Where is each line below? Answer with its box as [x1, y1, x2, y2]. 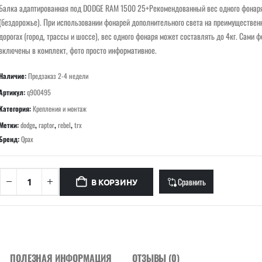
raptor [39, 119, 55, 130]
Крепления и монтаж [33, 103, 87, 113]
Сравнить [177, 175, 206, 188]
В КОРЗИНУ [91, 176, 137, 187]
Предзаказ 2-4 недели [28, 70, 89, 81]
